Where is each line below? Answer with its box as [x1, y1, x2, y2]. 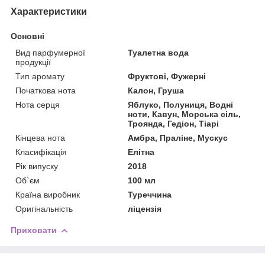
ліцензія [128, 203, 162, 214]
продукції [15, 57, 51, 67]
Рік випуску [15, 161, 58, 171]
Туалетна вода [128, 47, 189, 57]
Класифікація [15, 147, 67, 157]
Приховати [11, 225, 57, 235]
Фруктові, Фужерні [128, 71, 206, 81]
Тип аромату [15, 71, 64, 81]
